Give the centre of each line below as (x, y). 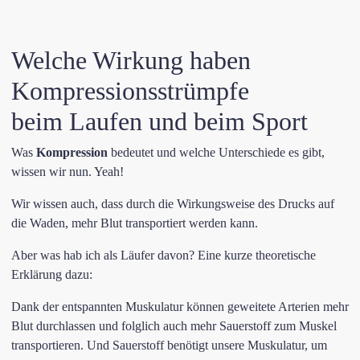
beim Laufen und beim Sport (160, 121)
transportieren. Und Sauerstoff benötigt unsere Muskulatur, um (169, 345)
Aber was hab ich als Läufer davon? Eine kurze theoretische (164, 255)
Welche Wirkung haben (131, 60)
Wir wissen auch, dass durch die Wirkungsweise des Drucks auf (173, 204)
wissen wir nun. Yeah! (67, 172)
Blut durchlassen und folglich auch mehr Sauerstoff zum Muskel (174, 326)
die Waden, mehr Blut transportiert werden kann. (135, 223)
